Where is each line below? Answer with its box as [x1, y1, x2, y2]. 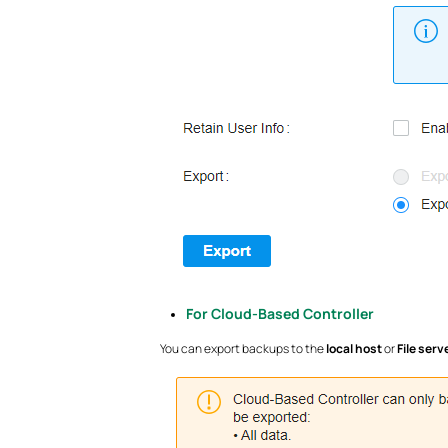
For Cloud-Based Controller [186, 304, 375, 324]
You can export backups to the [159, 340, 326, 358]
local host [325, 340, 384, 358]
